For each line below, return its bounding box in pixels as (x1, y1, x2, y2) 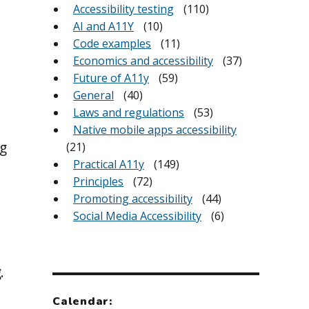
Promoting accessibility (73, 191, 192, 207)
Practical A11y (73, 157, 144, 172)
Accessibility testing (73, 1, 174, 17)
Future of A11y (73, 70, 149, 86)
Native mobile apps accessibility (73, 122, 237, 138)
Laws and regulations (73, 105, 184, 121)
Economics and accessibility (73, 53, 213, 69)
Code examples (73, 36, 151, 52)
